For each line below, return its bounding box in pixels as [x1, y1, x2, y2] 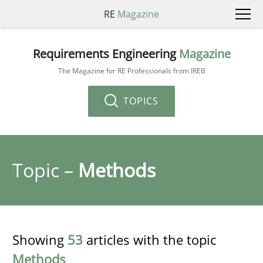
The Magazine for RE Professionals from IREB [58, 65, 205, 76]
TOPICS [120, 94, 159, 107]
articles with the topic [83, 231, 216, 248]
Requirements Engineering [32, 45, 179, 62]
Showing [12, 231, 68, 248]
